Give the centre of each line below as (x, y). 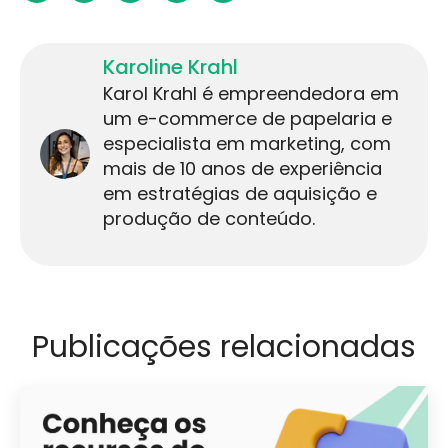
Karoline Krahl (170, 66)
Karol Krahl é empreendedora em (250, 93)
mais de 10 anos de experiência (242, 168)
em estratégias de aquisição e (239, 193)
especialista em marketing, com (246, 143)
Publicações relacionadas (224, 347)
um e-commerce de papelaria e (247, 118)
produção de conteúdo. (208, 218)
